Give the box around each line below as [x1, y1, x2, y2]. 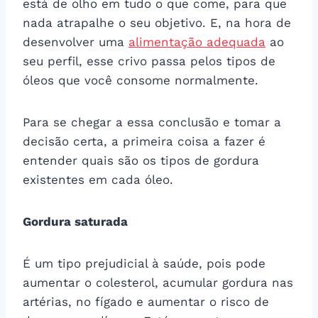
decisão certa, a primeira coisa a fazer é [23, 133, 265, 148]
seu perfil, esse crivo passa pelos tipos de [23, 53, 275, 68]
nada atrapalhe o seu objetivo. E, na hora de [23, 15, 291, 30]
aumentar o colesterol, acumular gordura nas [23, 275, 293, 290]
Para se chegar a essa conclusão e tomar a [23, 114, 281, 129]
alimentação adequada [128, 34, 265, 49]
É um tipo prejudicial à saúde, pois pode [23, 256, 265, 270]
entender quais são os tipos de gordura [23, 153, 259, 168]
